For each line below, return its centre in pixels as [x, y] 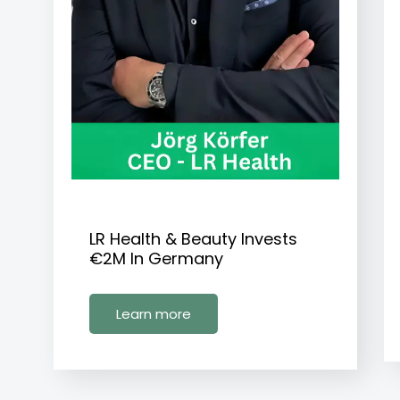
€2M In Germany [156, 258]
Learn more [154, 313]
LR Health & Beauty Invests [193, 238]
